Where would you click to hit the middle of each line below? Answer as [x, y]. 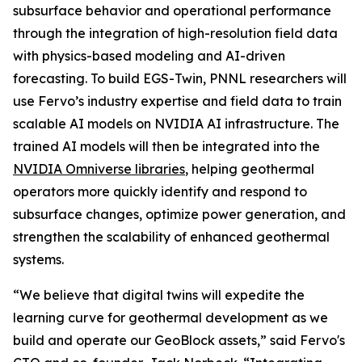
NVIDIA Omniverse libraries [99, 169]
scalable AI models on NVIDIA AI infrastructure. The [176, 124]
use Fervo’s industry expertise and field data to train [177, 101]
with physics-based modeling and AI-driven [149, 56]
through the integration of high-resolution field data [175, 33]
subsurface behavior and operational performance [172, 11]
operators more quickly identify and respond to [160, 192]
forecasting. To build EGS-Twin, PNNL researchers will [180, 78]
